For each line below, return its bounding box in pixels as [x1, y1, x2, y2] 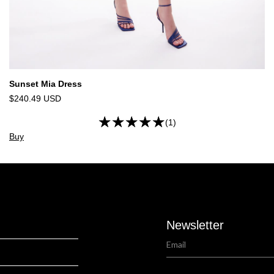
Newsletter [166, 218, 224, 232]
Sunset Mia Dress [9, 79, 82, 89]
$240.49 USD [9, 94, 61, 104]
